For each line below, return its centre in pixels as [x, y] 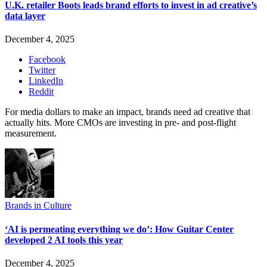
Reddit [41, 92]
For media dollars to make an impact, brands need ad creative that [128, 112]
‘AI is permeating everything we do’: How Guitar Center [119, 229]
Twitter [42, 70]
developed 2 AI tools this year [64, 240]
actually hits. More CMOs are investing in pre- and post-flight [120, 123]
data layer [25, 16]
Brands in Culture [38, 206]
